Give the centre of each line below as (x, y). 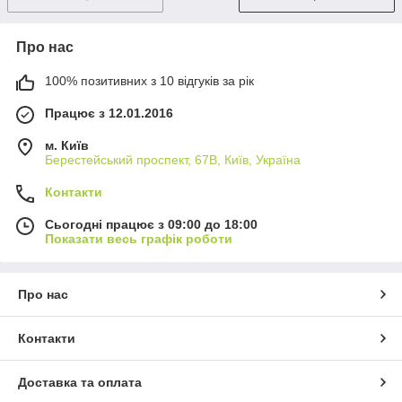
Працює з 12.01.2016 (109, 113)
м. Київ (67, 145)
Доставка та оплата (80, 382)
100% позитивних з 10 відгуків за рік (149, 80)
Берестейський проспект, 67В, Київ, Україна (173, 159)
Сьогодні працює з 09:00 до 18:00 (151, 224)
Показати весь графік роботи (139, 238)
